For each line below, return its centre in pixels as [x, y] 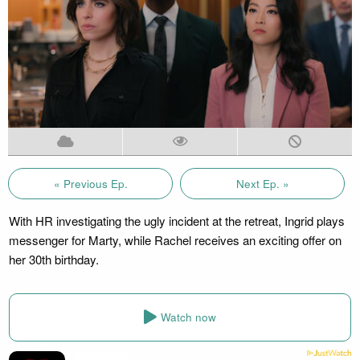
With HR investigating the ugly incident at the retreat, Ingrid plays [176, 220]
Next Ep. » [262, 183]
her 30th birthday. [53, 259]
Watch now [188, 317]
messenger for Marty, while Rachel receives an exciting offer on [175, 239]
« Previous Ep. [90, 183]
